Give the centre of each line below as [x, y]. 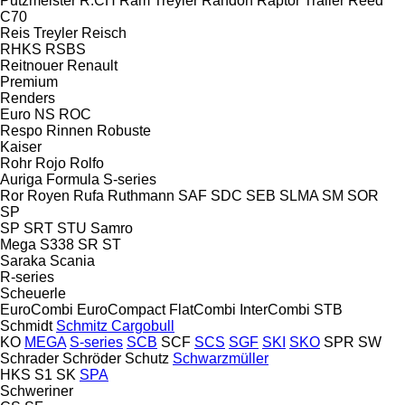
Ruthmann [141, 195]
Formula [73, 179]
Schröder [92, 358]
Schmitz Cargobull [115, 325]
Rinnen [70, 130]
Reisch [104, 33]
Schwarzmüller [221, 358]
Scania [72, 260]
